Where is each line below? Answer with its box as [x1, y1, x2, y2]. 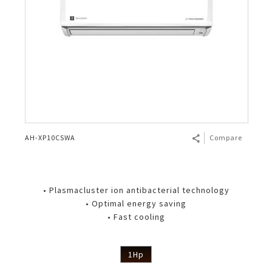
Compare [209, 133, 242, 142]
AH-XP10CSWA [25, 133, 75, 142]
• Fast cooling [107, 211, 165, 222]
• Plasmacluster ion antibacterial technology [42, 185, 229, 195]
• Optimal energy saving [86, 198, 186, 209]
